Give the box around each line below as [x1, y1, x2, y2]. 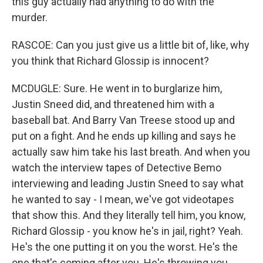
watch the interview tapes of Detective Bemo [12, 161, 221, 174]
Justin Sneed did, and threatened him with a [12, 98, 214, 110]
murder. [12, 11, 48, 23]
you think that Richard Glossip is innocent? [12, 55, 209, 67]
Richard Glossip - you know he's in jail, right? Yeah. [12, 225, 243, 237]
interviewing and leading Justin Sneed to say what [12, 177, 244, 190]
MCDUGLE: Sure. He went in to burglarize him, [12, 82, 222, 95]
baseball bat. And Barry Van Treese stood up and [12, 114, 235, 126]
